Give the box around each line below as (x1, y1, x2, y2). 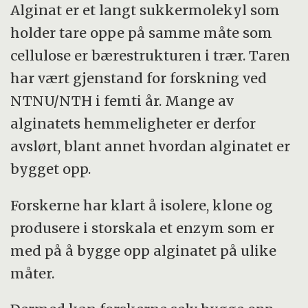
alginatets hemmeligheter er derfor (10, 114, 256, 132)
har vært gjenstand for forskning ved (10, 69, 267, 87)
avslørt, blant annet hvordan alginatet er (10, 137, 291, 155)
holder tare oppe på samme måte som (10, 23, 273, 41)
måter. (10, 264, 55, 282)
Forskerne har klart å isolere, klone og (10, 196, 274, 214)
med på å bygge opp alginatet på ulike (10, 241, 277, 259)
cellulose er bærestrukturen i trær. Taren (10, 46, 291, 64)
